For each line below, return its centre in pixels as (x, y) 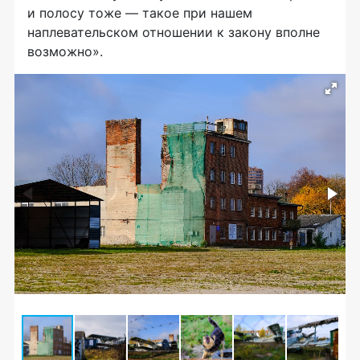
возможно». (65, 51)
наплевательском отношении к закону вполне (174, 32)
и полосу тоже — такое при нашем (140, 12)
